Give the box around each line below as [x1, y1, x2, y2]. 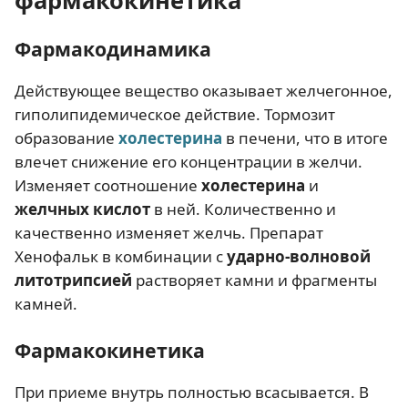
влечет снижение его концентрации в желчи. [15, 151, 362, 172]
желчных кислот [15, 199, 150, 219]
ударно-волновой [227, 246, 371, 267]
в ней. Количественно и [150, 199, 336, 219]
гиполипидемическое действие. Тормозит [15, 104, 335, 125]
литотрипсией [15, 270, 132, 291]
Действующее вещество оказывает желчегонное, [15, 80, 393, 101]
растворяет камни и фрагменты [132, 270, 377, 291]
